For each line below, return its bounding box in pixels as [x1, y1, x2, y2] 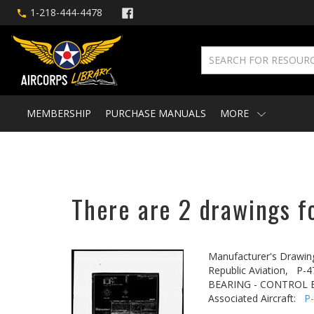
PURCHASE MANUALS [105, 107, 206, 120]
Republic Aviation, [208, 264, 288, 277]
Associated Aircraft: [208, 292, 304, 305]
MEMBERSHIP [27, 107, 91, 120]
